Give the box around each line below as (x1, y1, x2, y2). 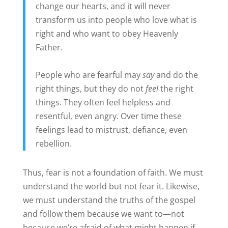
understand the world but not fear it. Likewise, (22, 180, 199, 192)
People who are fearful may (35, 69, 142, 80)
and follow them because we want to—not (22, 208, 184, 219)
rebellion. (35, 137, 72, 149)
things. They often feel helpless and (35, 96, 170, 108)
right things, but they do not (35, 82, 146, 94)
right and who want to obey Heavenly (35, 27, 178, 39)
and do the (154, 69, 198, 80)
